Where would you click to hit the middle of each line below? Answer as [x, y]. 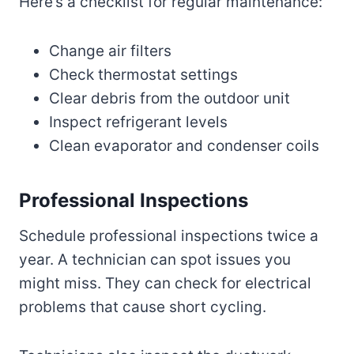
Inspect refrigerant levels [138, 122]
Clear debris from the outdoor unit [169, 98]
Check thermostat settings [143, 74]
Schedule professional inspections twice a [169, 235]
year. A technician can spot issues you [155, 259]
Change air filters [110, 51]
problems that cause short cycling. [143, 307]
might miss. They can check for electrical [165, 283]
